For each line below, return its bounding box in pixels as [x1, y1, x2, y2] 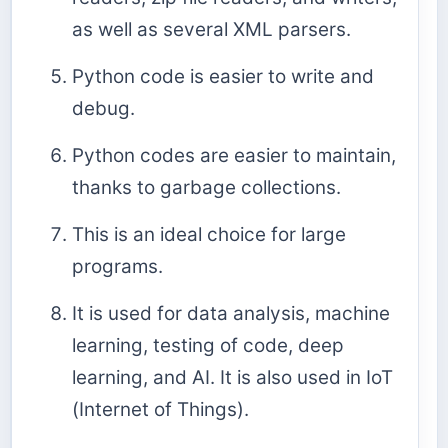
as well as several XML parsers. [72, 17, 351, 41]
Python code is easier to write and [72, 64, 374, 88]
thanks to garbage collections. [72, 175, 341, 199]
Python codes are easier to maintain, [72, 143, 396, 167]
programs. [72, 254, 163, 278]
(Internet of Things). [72, 398, 249, 422]
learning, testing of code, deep [72, 334, 344, 358]
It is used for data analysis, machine [72, 302, 390, 326]
